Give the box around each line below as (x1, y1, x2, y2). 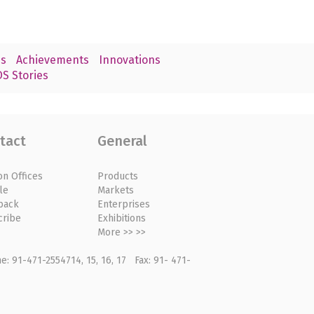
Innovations (98, 53, 161, 67)
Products (97, 170, 139, 182)
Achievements (15, 53, 89, 67)
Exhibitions (97, 212, 146, 224)
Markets (97, 184, 135, 196)
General (97, 132, 148, 149)
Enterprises (97, 198, 151, 210)
